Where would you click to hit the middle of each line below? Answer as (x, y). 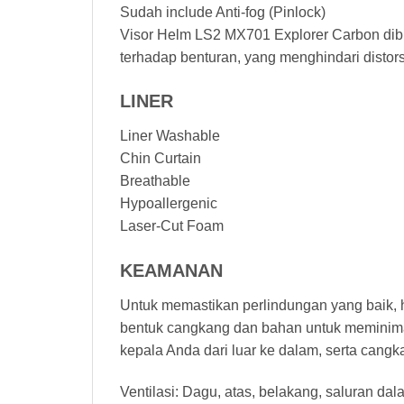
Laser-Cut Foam (172, 226)
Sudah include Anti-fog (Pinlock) (223, 12)
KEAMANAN (171, 271)
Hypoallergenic (169, 204)
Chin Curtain (161, 159)
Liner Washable (170, 136)
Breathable (155, 181)
